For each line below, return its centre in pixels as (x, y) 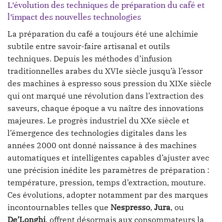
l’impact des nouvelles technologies (74, 17)
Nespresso (130, 207)
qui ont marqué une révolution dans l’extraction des (106, 95)
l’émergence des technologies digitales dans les (97, 133)
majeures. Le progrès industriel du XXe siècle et (98, 120)
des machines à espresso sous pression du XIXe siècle (110, 83)
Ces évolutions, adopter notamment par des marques (108, 194)
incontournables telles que (59, 207)
